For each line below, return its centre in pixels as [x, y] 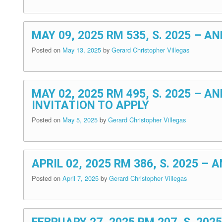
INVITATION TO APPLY [90, 106]
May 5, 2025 [81, 120]
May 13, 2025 [83, 50]
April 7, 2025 [82, 178]
